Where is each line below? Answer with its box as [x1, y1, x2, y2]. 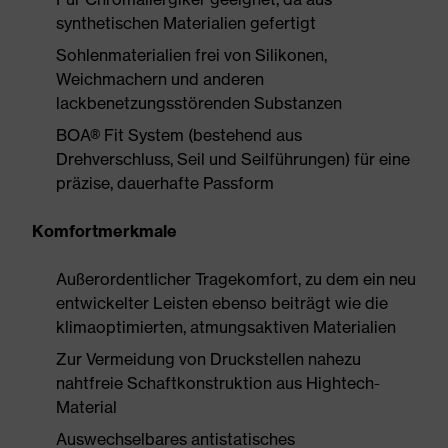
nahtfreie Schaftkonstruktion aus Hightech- [56, 373, 380, 393]
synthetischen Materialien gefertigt [56, 13, 316, 33]
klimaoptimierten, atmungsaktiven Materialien [56, 317, 396, 337]
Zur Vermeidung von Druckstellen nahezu [56, 349, 361, 369]
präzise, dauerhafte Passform [56, 173, 274, 193]
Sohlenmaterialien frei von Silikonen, [56, 45, 327, 65]
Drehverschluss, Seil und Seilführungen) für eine [56, 149, 410, 169]
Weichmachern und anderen [56, 69, 264, 89]
